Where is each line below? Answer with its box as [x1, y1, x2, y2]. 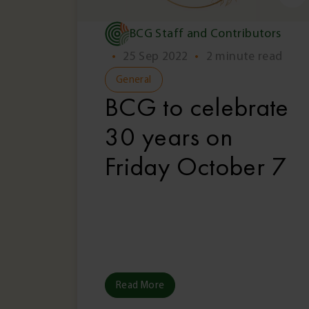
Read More [116, 279, 165, 291]
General [116, 74, 152, 86]
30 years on [105, 121, 232, 153]
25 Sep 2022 [123, 49, 188, 64]
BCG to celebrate [105, 92, 289, 123]
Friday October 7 [105, 151, 287, 183]
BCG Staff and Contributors [130, 26, 281, 41]
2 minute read [206, 49, 283, 64]
